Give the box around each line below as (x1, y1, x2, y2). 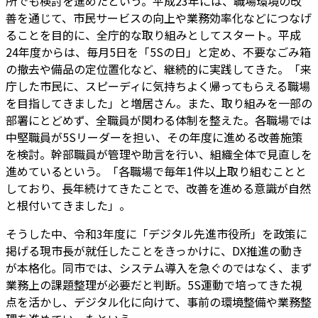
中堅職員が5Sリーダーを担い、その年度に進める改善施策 (6, 128, 303, 146)
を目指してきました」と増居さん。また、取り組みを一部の (6, 94, 312, 111)
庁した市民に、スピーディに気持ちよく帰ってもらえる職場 (6, 77, 310, 94)
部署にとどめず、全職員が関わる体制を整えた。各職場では (6, 111, 312, 128)
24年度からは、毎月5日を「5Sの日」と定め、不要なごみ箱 (6, 43, 311, 60)
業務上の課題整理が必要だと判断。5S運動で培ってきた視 (6, 275, 302, 293)
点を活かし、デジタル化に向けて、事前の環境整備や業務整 (6, 292, 312, 310)
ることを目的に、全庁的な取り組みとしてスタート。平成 (6, 26, 301, 43)
